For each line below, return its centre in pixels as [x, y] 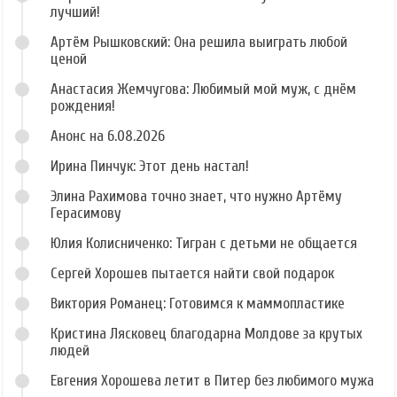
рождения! [83, 106]
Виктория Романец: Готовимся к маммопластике [198, 304]
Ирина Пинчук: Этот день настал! [150, 167]
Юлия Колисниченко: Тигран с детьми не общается [204, 244]
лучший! [75, 12]
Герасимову [86, 214]
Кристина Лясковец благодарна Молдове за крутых [206, 334]
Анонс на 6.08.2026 [108, 136]
